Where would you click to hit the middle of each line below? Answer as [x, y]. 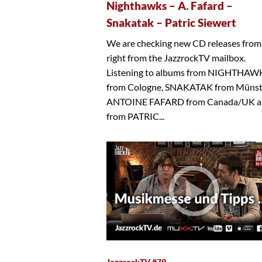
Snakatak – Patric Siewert [171, 23]
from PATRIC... [135, 116]
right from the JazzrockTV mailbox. [176, 58]
